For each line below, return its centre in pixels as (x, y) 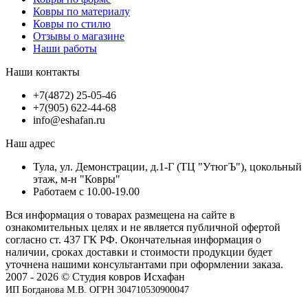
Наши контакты (43, 72)
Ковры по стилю (72, 24)
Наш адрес (30, 144)
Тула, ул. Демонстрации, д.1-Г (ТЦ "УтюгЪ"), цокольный (167, 167)
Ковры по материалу (81, 12)
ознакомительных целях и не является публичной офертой (143, 228)
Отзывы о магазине (79, 36)
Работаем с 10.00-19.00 (86, 192)
